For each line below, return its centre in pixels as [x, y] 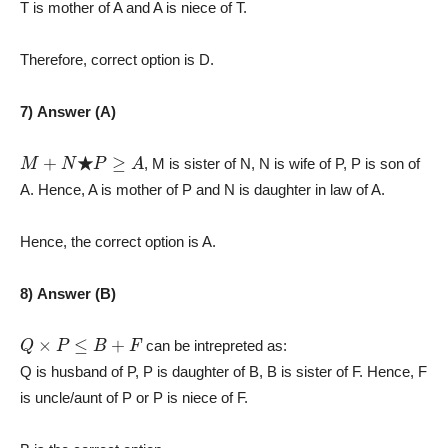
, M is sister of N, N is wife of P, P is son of [282, 163]
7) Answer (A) [68, 111]
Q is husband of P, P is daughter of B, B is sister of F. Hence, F [223, 371]
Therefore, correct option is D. [117, 59]
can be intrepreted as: [215, 345]
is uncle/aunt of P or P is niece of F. [134, 397]
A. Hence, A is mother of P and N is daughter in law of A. [202, 189]
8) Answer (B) [68, 293]
